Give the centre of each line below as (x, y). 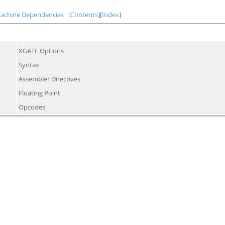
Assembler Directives (49, 79)
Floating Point (39, 93)
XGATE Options (41, 51)
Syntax (29, 65)
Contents (84, 15)
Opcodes (32, 107)
